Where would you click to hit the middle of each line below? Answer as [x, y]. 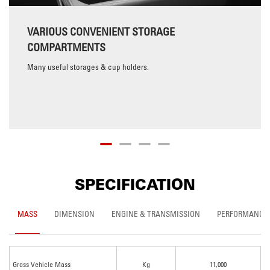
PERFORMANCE [242, 214]
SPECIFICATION [135, 184]
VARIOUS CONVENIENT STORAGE [101, 31]
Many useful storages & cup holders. [88, 67]
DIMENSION [74, 214]
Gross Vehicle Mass [42, 264]
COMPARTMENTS [66, 47]
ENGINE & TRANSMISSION [156, 214]
